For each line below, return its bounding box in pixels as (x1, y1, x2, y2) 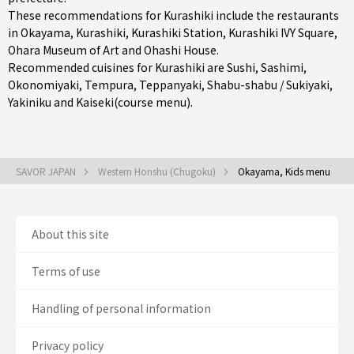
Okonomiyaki (8, 77, 79, 92)
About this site (32, 226, 109, 242)
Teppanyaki (139, 77, 201, 92)
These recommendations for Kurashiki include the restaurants (8, 7, 339, 23)
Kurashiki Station (131, 24, 223, 40)
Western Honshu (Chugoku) (98, 164, 218, 178)
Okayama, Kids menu (238, 164, 330, 178)
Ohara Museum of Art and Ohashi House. (8, 42, 219, 58)
